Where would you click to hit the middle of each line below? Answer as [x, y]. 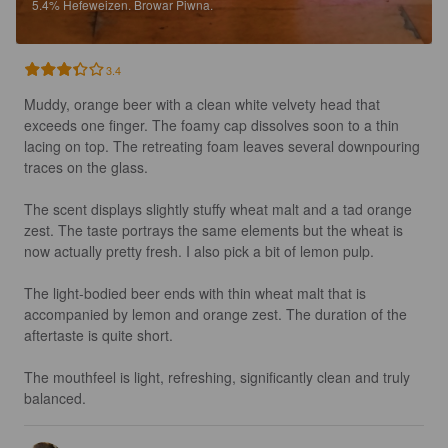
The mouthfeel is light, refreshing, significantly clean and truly [219, 377]
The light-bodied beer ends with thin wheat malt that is [197, 293]
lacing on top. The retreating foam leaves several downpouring [224, 146]
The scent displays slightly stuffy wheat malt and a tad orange [220, 209]
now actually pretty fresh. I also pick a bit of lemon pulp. [199, 251]
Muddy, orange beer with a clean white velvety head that [204, 104]
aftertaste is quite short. [98, 335]
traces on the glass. [86, 167]
